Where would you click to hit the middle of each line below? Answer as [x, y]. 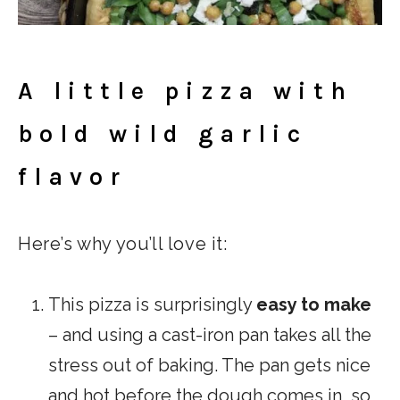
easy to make [314, 305]
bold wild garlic [162, 134]
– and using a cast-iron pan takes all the [210, 335]
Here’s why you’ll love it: [123, 244]
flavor [72, 177]
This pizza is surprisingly [152, 305]
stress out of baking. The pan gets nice [209, 366]
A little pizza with [185, 92]
